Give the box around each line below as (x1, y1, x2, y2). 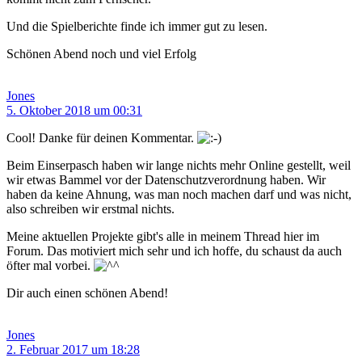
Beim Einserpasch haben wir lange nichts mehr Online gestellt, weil (6, 158, 351, 173)
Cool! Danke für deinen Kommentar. (6, 131, 197, 145)
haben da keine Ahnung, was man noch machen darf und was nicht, (6, 187, 351, 202)
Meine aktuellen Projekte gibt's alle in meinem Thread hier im (6, 229, 319, 244)
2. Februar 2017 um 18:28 (6, 343, 140, 357)
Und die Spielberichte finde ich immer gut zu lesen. (6, 19, 267, 34)
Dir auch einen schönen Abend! (6, 286, 168, 301)
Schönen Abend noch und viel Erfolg (6, 47, 196, 61)
